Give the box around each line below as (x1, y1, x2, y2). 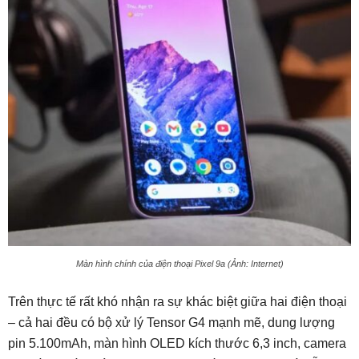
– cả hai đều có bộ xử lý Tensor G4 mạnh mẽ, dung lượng (8, 316, 335, 330)
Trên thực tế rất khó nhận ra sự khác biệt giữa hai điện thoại (8, 295, 347, 309)
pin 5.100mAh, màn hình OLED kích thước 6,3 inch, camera (8, 337, 346, 351)
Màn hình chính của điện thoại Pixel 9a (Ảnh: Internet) (75, 259, 284, 269)
